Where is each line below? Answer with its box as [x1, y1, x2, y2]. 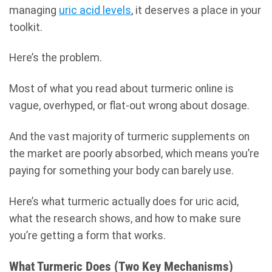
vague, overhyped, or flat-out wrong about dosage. [9, 100, 250, 112]
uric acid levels [59, 4, 131, 16]
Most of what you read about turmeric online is [9, 83, 234, 95]
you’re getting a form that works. [9, 229, 166, 242]
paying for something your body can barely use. [9, 165, 234, 177]
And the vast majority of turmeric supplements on [9, 131, 250, 143]
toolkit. [9, 21, 42, 33]
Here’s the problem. [9, 52, 102, 64]
